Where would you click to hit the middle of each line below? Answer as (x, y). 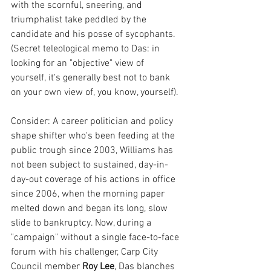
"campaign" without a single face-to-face (96, 238)
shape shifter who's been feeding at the (94, 136)
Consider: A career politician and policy (93, 122)
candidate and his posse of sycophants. (94, 34)
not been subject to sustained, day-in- (90, 165)
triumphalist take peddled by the (80, 20)
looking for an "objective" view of (79, 64)
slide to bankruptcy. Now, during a (82, 223)
